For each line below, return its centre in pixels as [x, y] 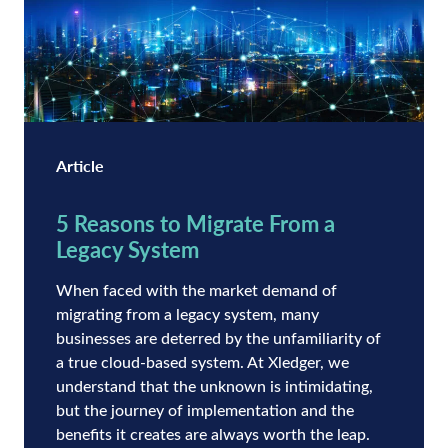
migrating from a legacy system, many [187, 313]
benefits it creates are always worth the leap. [213, 433]
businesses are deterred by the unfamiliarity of [218, 337]
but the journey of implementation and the [205, 409]
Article [80, 165]
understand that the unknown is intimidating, [214, 385]
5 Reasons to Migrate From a [195, 222]
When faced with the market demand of [196, 289]
